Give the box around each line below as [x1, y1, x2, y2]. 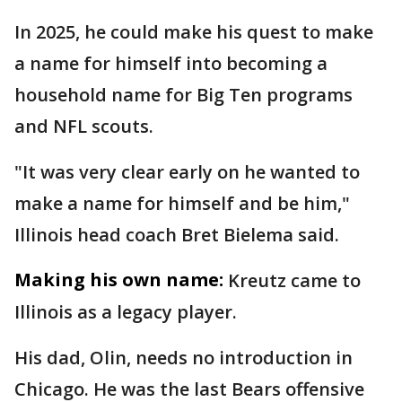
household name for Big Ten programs [14, 83, 353, 107]
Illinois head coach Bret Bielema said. [14, 223, 339, 247]
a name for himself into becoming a [14, 51, 328, 75]
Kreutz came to [228, 268, 361, 293]
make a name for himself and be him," [14, 191, 350, 215]
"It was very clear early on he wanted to [14, 160, 360, 184]
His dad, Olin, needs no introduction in [14, 345, 353, 370]
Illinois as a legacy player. [14, 300, 237, 324]
